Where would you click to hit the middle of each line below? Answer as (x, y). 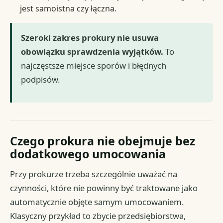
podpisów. (41, 79)
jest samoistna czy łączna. (68, 8)
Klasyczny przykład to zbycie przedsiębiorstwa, (98, 216)
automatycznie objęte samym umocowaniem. (97, 202)
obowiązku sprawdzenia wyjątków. (92, 51)
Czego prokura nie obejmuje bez (103, 141)
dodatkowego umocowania (88, 154)
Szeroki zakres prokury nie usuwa (90, 37)
